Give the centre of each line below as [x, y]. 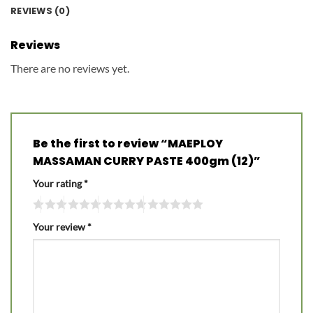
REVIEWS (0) [40, 11]
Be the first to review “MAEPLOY [128, 144]
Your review [60, 226]
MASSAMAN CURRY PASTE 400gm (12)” [148, 161]
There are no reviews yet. [70, 68]
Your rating [58, 184]
